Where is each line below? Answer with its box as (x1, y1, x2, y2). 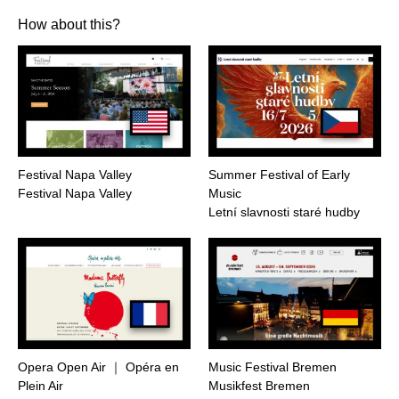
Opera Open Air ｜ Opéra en (18, 359, 179, 374)
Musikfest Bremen (208, 378, 310, 393)
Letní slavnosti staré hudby (208, 204, 360, 219)
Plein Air (18, 378, 63, 393)
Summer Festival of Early (208, 167, 350, 182)
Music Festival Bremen (208, 359, 337, 374)
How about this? (18, 17, 120, 33)
